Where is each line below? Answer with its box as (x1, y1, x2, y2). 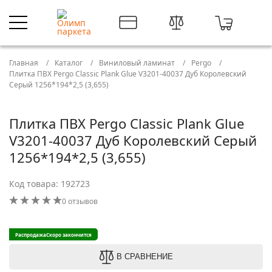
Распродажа (15, 231, 46, 238)
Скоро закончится (46, 231, 92, 238)
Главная (9, 58, 40, 68)
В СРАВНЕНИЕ (116, 252, 173, 261)
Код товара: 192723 (9, 178, 90, 189)
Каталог (55, 58, 83, 68)
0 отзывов (62, 196, 98, 206)
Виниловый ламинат (99, 58, 175, 68)
